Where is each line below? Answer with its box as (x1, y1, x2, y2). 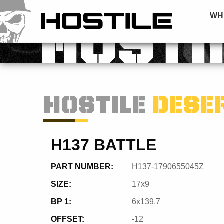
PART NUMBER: (51, 162, 113, 171)
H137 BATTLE (51, 136, 156, 154)
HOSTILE (43, 95, 152, 119)
